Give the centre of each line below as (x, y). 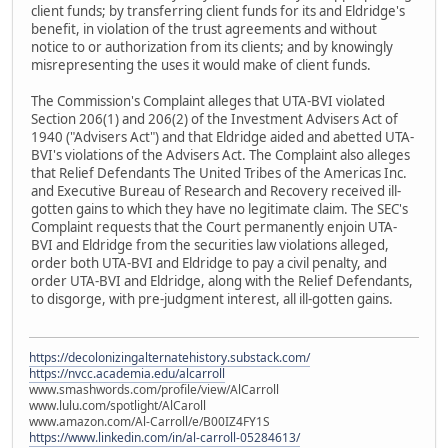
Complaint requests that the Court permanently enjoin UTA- (214, 227)
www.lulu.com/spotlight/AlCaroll (117, 406)
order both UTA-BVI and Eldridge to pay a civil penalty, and (209, 263)
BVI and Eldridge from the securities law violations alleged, (210, 245)
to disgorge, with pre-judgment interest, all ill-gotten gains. (212, 299)
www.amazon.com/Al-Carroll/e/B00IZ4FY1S (149, 422)
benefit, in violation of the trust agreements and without (204, 29)
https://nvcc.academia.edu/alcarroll (127, 374)
